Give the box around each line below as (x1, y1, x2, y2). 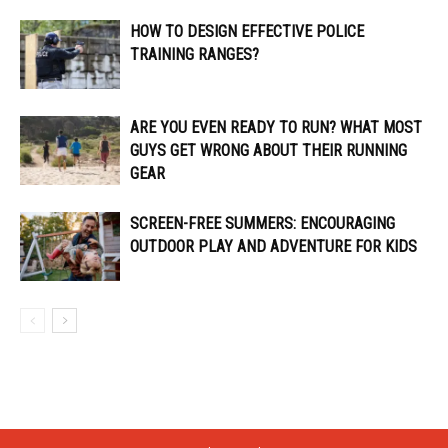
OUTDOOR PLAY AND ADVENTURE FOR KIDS (130, 236, 417, 256)
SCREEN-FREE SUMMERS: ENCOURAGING (130, 213, 395, 233)
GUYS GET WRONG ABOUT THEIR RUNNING (130, 140, 407, 160)
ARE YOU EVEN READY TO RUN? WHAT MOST (130, 117, 422, 137)
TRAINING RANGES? (130, 44, 259, 64)
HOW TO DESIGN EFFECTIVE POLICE (130, 21, 364, 41)
